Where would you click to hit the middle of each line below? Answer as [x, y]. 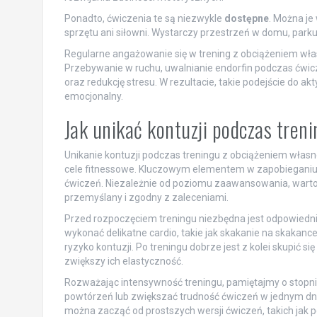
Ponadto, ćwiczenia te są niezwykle [144, 18]
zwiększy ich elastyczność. [123, 261]
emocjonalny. [93, 96]
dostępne [246, 18]
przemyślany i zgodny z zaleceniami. [146, 197]
